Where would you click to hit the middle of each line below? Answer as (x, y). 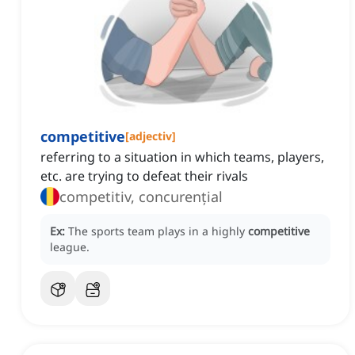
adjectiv (151, 136)
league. (70, 247)
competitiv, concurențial (141, 197)
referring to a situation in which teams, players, (182, 157)
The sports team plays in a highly (158, 231)
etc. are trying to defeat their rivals (144, 176)
